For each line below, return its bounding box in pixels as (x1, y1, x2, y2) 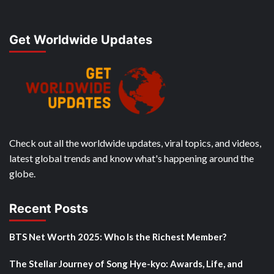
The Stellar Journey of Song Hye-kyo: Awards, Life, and (9, 257, 243, 269)
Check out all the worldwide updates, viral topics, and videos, (9, 136, 261, 149)
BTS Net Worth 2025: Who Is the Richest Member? (9, 231, 226, 242)
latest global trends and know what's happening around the (9, 152, 254, 164)
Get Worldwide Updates (9, 32, 152, 47)
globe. (9, 167, 35, 179)
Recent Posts (9, 201, 88, 216)
